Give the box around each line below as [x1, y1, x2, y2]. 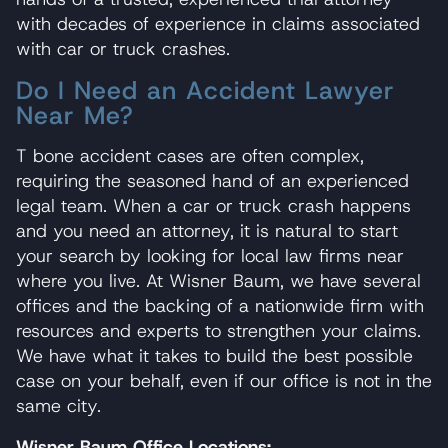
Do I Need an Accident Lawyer [16, 73, 395, 107]
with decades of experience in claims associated [16, 11, 420, 36]
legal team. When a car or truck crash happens [16, 193, 411, 218]
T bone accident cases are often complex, [16, 143, 364, 168]
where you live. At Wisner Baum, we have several [16, 268, 421, 293]
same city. [16, 393, 101, 418]
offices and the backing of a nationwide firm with [16, 293, 424, 318]
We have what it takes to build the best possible [16, 343, 413, 368]
